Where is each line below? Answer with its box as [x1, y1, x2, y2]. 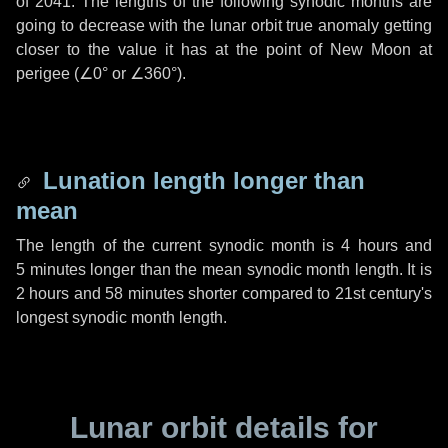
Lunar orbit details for [70, 411, 378, 444]
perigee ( [16, 65, 79, 82]
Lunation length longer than [36, 167, 365, 194]
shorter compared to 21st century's [183, 285, 433, 302]
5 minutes [16, 261, 86, 278]
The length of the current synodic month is [16, 237, 342, 254]
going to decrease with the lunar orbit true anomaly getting [16, 17, 432, 34]
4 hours [341, 237, 398, 254]
